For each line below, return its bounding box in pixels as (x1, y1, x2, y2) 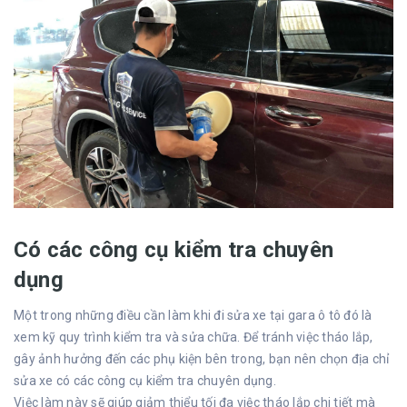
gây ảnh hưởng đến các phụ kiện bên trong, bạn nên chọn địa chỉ (14, 351, 390, 366)
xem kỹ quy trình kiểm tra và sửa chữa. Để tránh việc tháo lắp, (14, 329, 373, 344)
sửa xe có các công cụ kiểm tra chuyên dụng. (14, 372, 276, 388)
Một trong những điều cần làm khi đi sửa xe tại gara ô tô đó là (14, 307, 372, 323)
